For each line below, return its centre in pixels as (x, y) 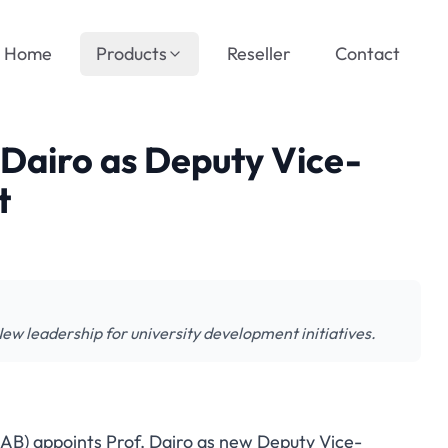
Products (131, 53)
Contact (367, 53)
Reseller (259, 53)
